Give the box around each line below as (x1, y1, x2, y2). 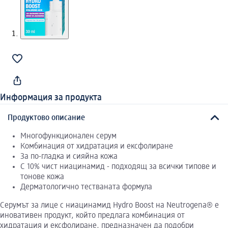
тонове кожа (20, 173, 64, 181)
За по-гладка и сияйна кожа (20, 152, 118, 161)
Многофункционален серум (20, 132, 117, 140)
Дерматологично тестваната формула (20, 183, 152, 191)
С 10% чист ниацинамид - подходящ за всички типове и (20, 162, 216, 171)
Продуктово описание (8, 113, 85, 122)
